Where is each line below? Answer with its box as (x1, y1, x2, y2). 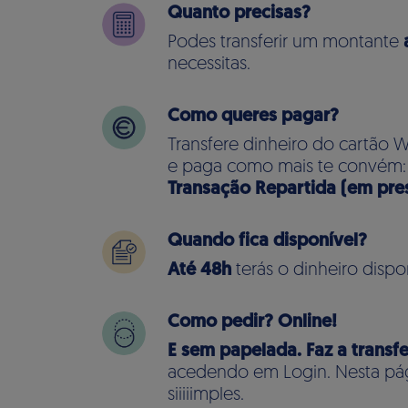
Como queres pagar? (168, 107, 339, 126)
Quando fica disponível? (168, 232, 367, 250)
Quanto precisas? (168, 5, 311, 23)
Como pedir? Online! (168, 313, 337, 331)
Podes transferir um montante (168, 34, 403, 52)
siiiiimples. (168, 386, 244, 404)
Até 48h (168, 261, 231, 280)
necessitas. (168, 56, 250, 74)
